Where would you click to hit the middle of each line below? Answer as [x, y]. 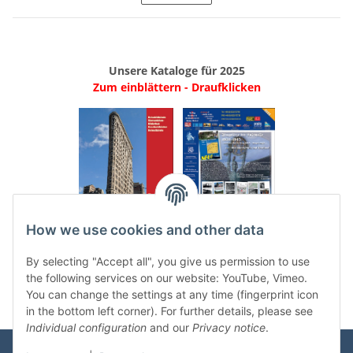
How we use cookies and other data [145, 230]
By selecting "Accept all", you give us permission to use [168, 262]
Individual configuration [86, 328]
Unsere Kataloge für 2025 [176, 70]
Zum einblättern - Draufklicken [176, 87]
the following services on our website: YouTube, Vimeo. [167, 278]
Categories [48, 258]
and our [169, 328]
